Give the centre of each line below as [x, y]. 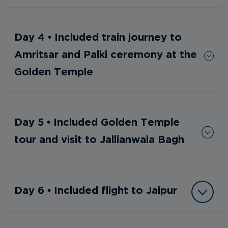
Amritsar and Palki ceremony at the [106, 54]
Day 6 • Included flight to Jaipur [96, 190]
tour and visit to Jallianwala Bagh [99, 139]
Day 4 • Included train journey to [98, 37]
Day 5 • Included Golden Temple [97, 122]
